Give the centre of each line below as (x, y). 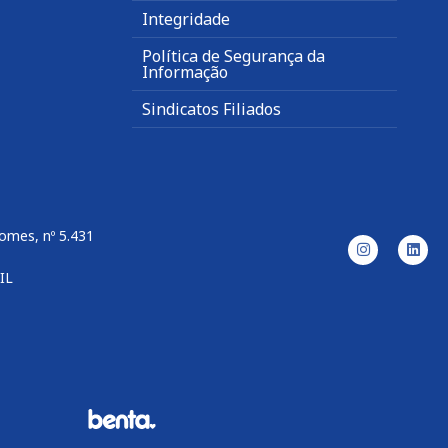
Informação (185, 72)
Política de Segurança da (233, 56)
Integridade (186, 19)
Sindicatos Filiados (211, 109)
